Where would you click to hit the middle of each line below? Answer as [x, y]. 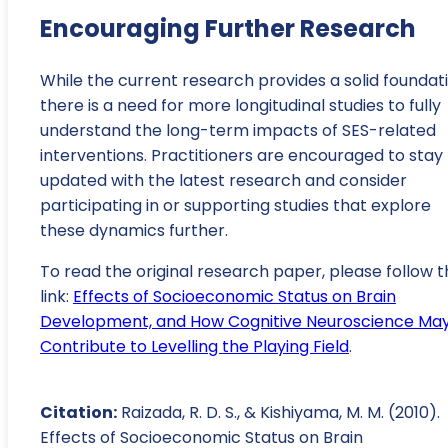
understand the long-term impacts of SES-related [238, 130]
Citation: [78, 412]
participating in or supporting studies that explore [235, 205]
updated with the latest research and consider [223, 180]
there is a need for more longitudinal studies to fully [240, 105]
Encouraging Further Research [228, 29]
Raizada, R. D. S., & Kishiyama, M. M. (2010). [278, 412]
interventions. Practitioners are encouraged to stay [241, 155]
